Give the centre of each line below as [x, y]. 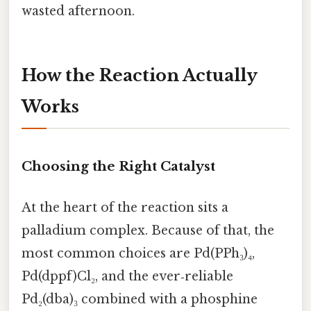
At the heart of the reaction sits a [125, 207]
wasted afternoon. [78, 11]
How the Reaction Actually [140, 75]
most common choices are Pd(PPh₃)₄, [138, 253]
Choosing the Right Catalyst [118, 166]
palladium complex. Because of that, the [148, 230]
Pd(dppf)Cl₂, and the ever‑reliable [127, 276]
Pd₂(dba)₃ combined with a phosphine [140, 299]
